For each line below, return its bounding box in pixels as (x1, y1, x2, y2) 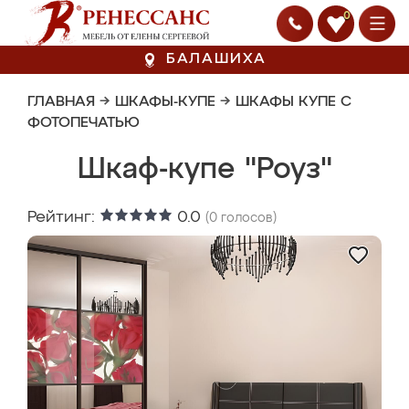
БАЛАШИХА (165, 52, 267, 67)
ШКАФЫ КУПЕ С (236, 95, 351, 110)
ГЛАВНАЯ (27, 95, 95, 110)
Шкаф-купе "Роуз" (77, 155, 332, 184)
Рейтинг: (27, 209, 100, 225)
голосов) (217, 212, 277, 225)
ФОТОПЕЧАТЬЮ (27, 116, 140, 131)
